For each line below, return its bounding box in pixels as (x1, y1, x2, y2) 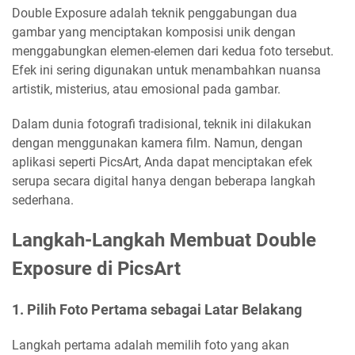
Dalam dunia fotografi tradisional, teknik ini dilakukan (12, 116, 311, 132)
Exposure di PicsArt (12, 258, 181, 280)
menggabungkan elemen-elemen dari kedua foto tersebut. (12, 44, 334, 59)
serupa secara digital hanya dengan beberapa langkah (12, 174, 315, 189)
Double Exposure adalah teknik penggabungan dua (12, 6, 297, 21)
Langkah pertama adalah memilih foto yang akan (12, 338, 289, 353)
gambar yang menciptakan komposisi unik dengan (12, 25, 296, 40)
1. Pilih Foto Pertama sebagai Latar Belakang (12, 301, 302, 318)
